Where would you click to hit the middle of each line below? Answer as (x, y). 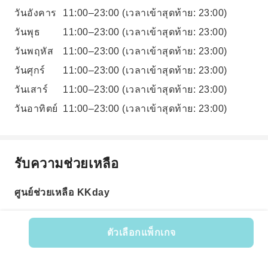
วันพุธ (27, 32)
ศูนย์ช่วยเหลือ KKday (62, 193)
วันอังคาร (36, 13)
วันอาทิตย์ (36, 109)
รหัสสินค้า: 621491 (134, 249)
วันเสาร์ (31, 90)
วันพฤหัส (34, 51)
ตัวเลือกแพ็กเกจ (141, 232)
